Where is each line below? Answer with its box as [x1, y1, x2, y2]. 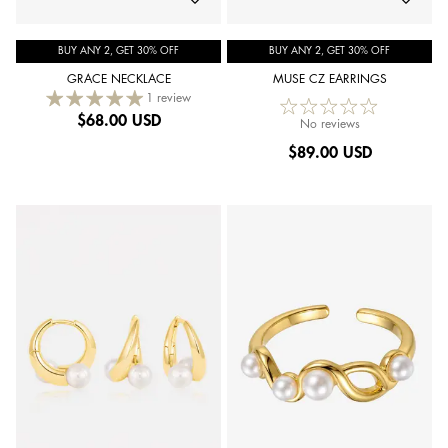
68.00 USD [85, 111, 161, 130]
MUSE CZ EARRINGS [272, 72, 387, 86]
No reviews [299, 117, 360, 131]
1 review [146, 91, 191, 105]
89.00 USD [296, 143, 372, 162]
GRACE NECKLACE [66, 72, 171, 86]
